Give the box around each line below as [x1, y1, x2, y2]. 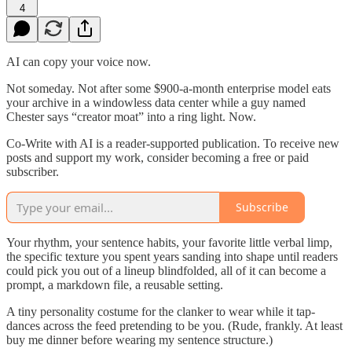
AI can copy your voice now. [6, 54, 151, 68]
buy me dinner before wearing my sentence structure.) [6, 332, 273, 346]
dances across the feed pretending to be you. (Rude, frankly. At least [6, 318, 343, 332]
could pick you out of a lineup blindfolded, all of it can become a [6, 263, 326, 277]
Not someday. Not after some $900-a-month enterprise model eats [6, 81, 331, 95]
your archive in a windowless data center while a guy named [6, 95, 306, 109]
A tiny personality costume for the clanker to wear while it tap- [6, 304, 315, 318]
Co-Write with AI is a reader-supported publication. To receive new [6, 136, 339, 150]
